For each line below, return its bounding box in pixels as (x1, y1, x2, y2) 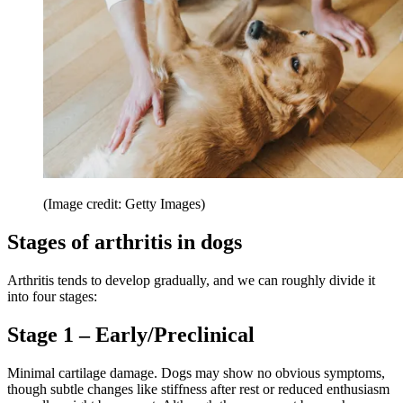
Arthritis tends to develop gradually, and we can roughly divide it (7, 272, 375, 288)
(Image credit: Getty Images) (43, 196, 205, 212)
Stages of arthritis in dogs (7, 230, 242, 255)
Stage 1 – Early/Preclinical (7, 322, 255, 346)
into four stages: (7, 288, 97, 304)
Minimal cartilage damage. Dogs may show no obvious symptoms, (7, 364, 385, 381)
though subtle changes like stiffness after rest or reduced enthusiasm (7, 381, 390, 397)
